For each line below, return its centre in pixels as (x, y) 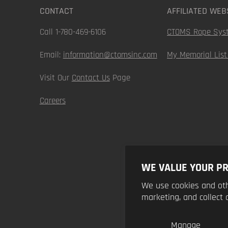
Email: (51, 55)
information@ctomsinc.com (110, 55)
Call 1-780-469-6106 (73, 32)
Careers (52, 101)
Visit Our (55, 78)
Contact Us (91, 78)
